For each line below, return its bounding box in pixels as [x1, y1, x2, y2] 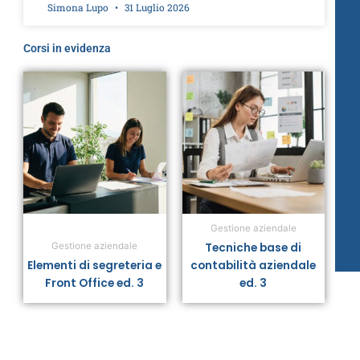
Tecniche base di [205, 239, 302, 256]
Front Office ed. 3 [45, 275, 145, 291]
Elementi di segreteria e [27, 257, 162, 273]
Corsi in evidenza [23, 41, 112, 55]
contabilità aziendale [190, 257, 317, 273]
